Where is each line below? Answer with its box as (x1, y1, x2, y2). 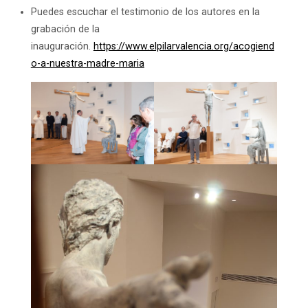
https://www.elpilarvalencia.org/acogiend (93, 40, 274, 52)
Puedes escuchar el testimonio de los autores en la (30, 5, 260, 18)
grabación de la (30, 23, 100, 35)
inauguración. (30, 40, 93, 52)
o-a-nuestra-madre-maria (30, 57, 144, 69)
